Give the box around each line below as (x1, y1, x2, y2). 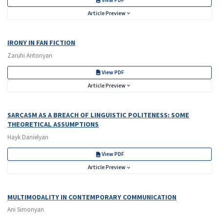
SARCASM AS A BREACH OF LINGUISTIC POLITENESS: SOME (7, 110, 189, 121)
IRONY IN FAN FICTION (7, 38, 75, 48)
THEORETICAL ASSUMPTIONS (7, 119, 99, 130)
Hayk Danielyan (7, 132, 48, 142)
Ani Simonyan (7, 205, 44, 214)
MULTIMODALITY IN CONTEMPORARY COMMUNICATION (7, 192, 176, 202)
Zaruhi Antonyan (7, 51, 52, 60)
